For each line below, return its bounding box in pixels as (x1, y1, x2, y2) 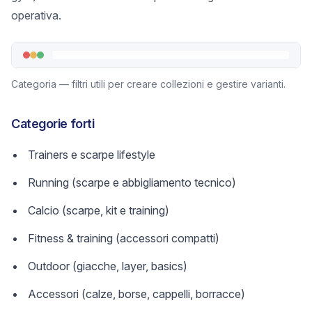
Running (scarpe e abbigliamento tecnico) (28, 175, 236, 189)
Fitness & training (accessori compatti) (28, 231, 219, 245)
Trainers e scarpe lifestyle (28, 148, 155, 162)
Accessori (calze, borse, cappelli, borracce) (28, 287, 245, 301)
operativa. (11, 8, 61, 22)
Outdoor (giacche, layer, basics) (28, 259, 187, 273)
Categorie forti (11, 116, 95, 131)
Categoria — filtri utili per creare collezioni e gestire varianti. (11, 78, 286, 90)
